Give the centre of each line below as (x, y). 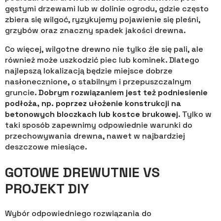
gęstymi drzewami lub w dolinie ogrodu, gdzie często (107, 9)
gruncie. (22, 93)
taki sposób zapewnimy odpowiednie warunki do (99, 125)
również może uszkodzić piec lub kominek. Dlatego (102, 60)
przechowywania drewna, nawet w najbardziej (95, 136)
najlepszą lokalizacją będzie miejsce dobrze (89, 71)
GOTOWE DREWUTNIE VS (82, 172)
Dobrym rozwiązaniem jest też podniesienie (123, 93)
